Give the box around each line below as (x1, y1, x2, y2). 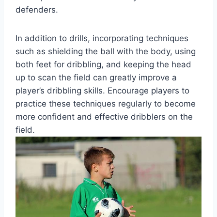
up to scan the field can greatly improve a (15, 72, 177, 82)
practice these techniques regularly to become (15, 98, 196, 108)
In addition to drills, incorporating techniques (15, 33, 188, 43)
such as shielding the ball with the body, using (15, 46, 196, 56)
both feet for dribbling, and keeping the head (15, 59, 191, 69)
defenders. (15, 4, 58, 15)
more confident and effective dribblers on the (15, 111, 193, 122)
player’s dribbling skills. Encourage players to (15, 85, 189, 95)
